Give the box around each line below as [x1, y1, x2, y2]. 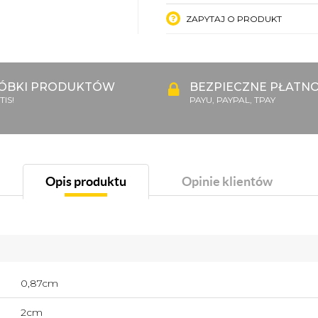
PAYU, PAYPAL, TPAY [190, 94, 275, 105]
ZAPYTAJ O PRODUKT [184, 13, 282, 24]
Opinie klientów [182, 173, 273, 189]
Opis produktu [45, 173, 126, 189]
